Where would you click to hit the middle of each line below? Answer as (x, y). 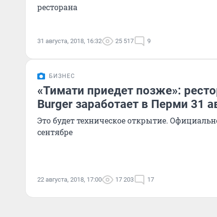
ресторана (57, 7)
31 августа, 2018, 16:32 (70, 41)
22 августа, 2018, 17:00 (70, 179)
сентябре (55, 132)
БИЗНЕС (62, 76)
